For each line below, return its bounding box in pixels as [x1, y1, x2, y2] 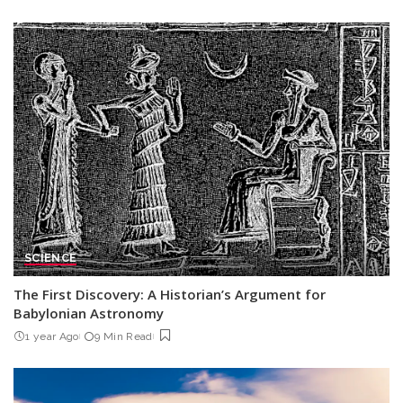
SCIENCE [24, 251, 77, 265]
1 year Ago [25, 330, 79, 344]
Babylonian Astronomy [13, 304, 164, 323]
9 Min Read [94, 330, 153, 344]
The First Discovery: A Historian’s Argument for [13, 285, 326, 304]
